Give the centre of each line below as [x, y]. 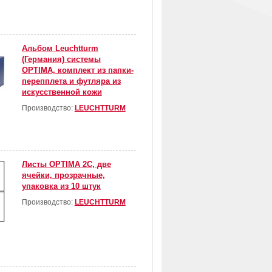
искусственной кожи [62, 92]
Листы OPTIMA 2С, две [66, 165]
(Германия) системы [61, 59]
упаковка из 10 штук [61, 186]
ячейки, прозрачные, [63, 175]
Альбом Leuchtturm [60, 49]
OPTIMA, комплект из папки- [77, 70]
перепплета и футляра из [71, 81]
